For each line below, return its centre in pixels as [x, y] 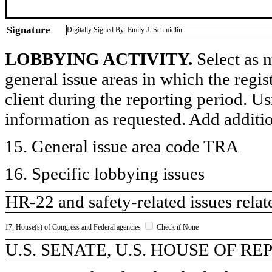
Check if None [177, 227]
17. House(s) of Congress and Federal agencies [74, 227]
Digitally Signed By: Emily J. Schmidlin [124, 29]
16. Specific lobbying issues [105, 173]
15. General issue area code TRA [122, 146]
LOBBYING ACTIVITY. [99, 59]
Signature [29, 30]
